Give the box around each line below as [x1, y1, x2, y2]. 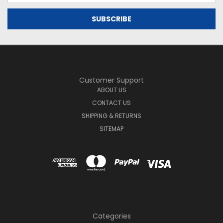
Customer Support [79, 75, 144, 86]
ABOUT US [97, 86, 126, 95]
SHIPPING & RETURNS [82, 111, 141, 120]
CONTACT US [92, 99, 131, 108]
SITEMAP [100, 124, 123, 133]
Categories [92, 211, 131, 222]
